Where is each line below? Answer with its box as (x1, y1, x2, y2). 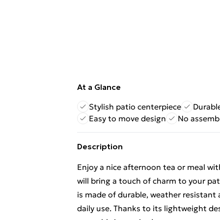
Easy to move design (89, 113, 166, 123)
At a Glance (77, 82, 121, 92)
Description (77, 141, 123, 151)
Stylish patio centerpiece (89, 102, 181, 111)
